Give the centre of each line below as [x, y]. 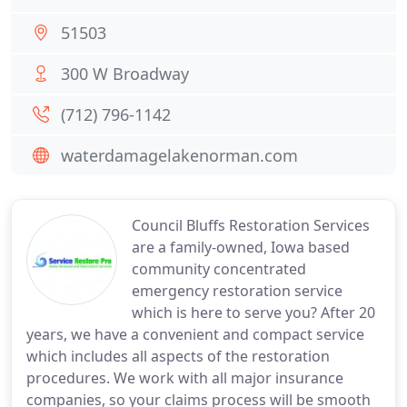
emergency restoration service [237, 291]
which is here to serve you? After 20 [253, 313]
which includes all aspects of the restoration [178, 356]
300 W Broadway [125, 74]
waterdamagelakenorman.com [179, 155]
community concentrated [219, 269]
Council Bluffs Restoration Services [251, 225]
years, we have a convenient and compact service [195, 334]
